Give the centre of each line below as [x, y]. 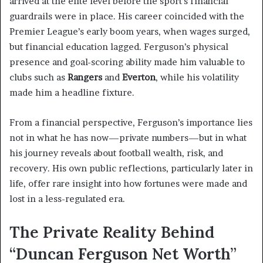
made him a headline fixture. [72, 93]
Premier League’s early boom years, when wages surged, [130, 32]
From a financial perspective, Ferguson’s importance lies [131, 123]
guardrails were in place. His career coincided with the [127, 16]
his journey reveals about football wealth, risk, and [116, 153]
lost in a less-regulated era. [67, 199]
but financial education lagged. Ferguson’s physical [119, 47]
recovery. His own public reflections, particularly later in [131, 168]
